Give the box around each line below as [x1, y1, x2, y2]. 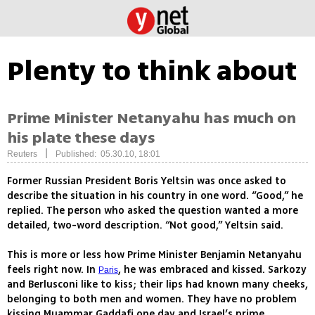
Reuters [7, 149, 37, 160]
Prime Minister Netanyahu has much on [7, 107, 296, 130]
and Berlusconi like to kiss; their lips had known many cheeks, [7, 277, 308, 292]
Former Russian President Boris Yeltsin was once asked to [7, 174, 286, 189]
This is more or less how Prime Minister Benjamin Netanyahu [7, 247, 302, 263]
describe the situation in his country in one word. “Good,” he [7, 188, 303, 204]
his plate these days [7, 127, 155, 150]
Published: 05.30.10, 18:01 [56, 149, 160, 160]
